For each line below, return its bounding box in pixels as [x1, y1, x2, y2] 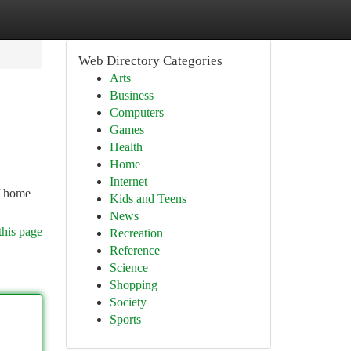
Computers [109, 106, 164, 119]
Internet [109, 175, 147, 188]
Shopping [109, 278, 157, 291]
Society [109, 295, 147, 309]
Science [109, 261, 148, 274]
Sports [109, 313, 141, 326]
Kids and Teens [109, 192, 186, 205]
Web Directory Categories [78, 53, 223, 68]
